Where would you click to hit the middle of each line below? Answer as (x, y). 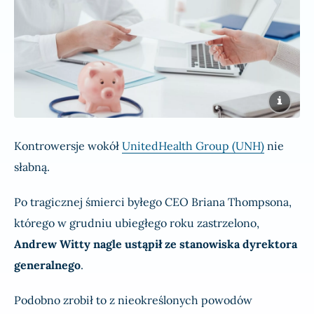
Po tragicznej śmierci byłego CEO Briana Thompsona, (153, 202)
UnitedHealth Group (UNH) (193, 146)
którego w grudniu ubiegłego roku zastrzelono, (137, 223)
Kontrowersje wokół (68, 146)
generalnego (47, 265)
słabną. (32, 167)
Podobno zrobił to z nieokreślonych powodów (133, 300)
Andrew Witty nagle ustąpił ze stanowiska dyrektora (156, 244)
